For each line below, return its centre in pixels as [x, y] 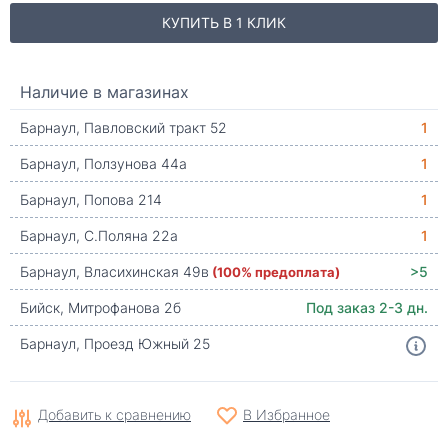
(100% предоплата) [276, 271]
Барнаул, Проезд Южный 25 [115, 343]
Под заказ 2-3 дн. [367, 307]
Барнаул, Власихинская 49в [114, 271]
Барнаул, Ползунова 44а [103, 163]
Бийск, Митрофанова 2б [100, 307]
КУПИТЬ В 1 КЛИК [224, 22]
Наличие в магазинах [104, 91]
